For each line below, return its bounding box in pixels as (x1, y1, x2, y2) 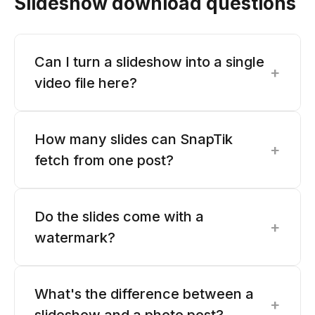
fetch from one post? (34, 152, 174, 169)
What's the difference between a (34, 285, 254, 302)
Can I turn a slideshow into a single (34, 53, 264, 70)
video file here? (34, 75, 137, 91)
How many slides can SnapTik (34, 131, 233, 148)
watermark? (34, 229, 115, 246)
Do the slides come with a (34, 208, 204, 225)
